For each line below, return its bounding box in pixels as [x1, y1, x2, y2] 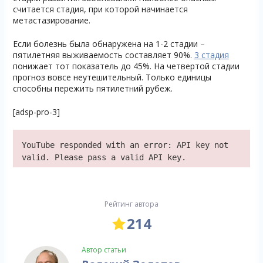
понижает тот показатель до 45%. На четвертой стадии [12, 60, 240, 72]
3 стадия [194, 49, 229, 61]
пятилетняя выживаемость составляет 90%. [12, 49, 194, 61]
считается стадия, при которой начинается [12, 4, 188, 15]
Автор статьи [82, 245, 126, 255]
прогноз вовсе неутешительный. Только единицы [12, 72, 211, 83]
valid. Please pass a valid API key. [21, 153, 186, 163]
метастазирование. [12, 15, 90, 26]
